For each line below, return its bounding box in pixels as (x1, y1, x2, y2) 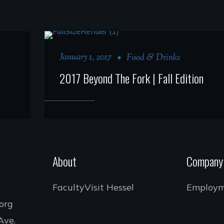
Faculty (52, 181, 84, 193)
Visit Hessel (84, 181, 134, 193)
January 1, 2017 (59, 50, 112, 64)
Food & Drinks (126, 51, 180, 64)
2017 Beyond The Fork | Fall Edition (59, 68, 203, 87)
